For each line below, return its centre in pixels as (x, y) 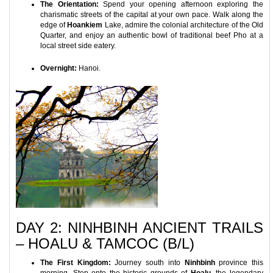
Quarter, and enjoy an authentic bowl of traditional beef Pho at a (152, 35)
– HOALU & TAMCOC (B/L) (105, 243)
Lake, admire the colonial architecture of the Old (183, 25)
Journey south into (147, 263)
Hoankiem (85, 25)
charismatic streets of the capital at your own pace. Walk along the (152, 15)
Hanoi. (89, 68)
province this (239, 263)
